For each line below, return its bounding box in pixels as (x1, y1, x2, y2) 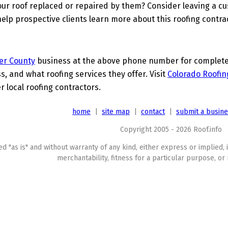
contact (141, 107, 165, 116)
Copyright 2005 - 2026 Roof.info (120, 125, 222, 134)
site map (102, 107, 130, 116)
